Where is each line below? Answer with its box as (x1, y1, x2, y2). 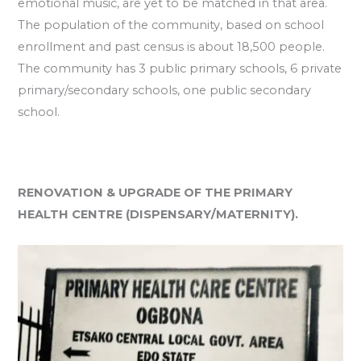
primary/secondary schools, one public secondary (18, 82, 312, 98)
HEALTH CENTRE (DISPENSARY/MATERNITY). (18, 207, 299, 222)
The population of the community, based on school (18, 17, 325, 32)
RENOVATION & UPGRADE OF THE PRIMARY (18, 185, 293, 201)
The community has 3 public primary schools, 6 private (18, 60, 342, 76)
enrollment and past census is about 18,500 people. (18, 39, 326, 54)
